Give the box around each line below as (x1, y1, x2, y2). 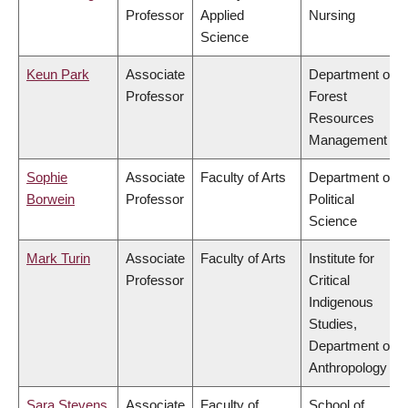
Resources (309, 110, 374, 127)
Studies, (309, 316, 357, 332)
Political (309, 191, 354, 208)
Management (309, 132, 387, 148)
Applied (200, 7, 244, 24)
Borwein (26, 191, 75, 208)
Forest (309, 88, 347, 105)
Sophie (26, 169, 67, 186)
